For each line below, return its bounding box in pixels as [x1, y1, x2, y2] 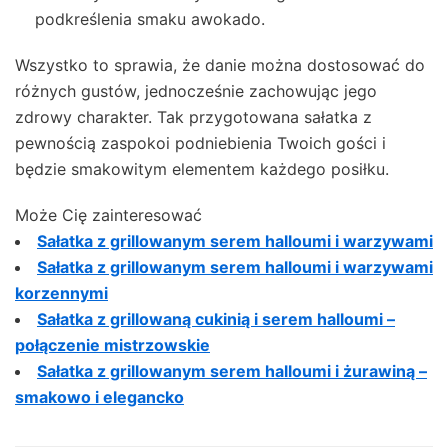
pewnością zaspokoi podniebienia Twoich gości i [15, 132, 386, 153]
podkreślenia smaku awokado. [35, 8, 265, 29]
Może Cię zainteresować [15, 204, 202, 225]
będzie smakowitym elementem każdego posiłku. [15, 158, 389, 179]
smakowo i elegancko [15, 386, 184, 407]
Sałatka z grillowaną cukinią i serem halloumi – [37, 308, 395, 329]
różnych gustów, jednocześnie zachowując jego [15, 80, 377, 101]
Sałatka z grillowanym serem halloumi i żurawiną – [37, 360, 427, 381]
